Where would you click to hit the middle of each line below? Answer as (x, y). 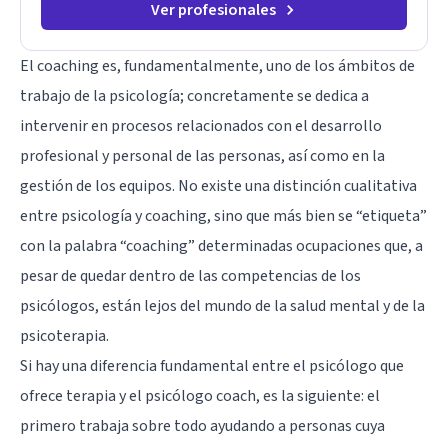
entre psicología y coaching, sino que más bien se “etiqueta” (223, 215)
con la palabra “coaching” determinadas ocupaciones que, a (221, 245)
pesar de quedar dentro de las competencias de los (190, 275)
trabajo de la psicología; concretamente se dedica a (194, 95)
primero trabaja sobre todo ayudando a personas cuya (202, 425)
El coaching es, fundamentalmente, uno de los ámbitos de (217, 65)
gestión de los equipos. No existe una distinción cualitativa (218, 185)
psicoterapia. (64, 335)
